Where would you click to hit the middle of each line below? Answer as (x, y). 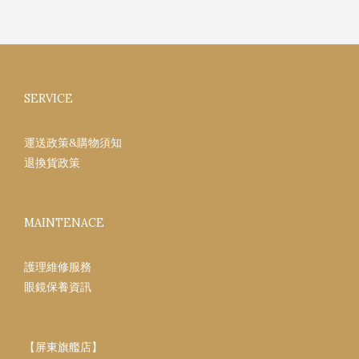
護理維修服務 (58, 267)
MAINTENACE (64, 223)
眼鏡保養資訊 (58, 287)
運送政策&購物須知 (73, 143)
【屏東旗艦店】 (63, 347)
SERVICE (48, 99)
